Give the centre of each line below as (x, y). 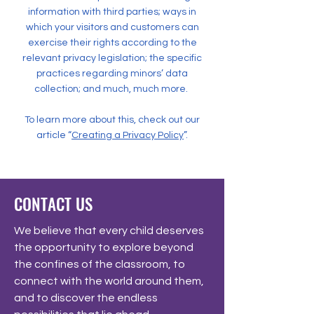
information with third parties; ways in (112, 12)
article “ (54, 135)
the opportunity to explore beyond (104, 247)
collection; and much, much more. (112, 89)
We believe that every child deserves (109, 230)
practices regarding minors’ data (112, 73)
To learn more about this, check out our (112, 120)
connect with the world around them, (109, 281)
